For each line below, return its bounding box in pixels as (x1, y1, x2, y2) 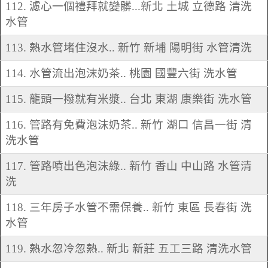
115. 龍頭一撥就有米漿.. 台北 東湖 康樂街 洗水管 (5, 93, 252, 106)
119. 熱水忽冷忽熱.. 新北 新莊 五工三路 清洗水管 (5, 242, 252, 255)
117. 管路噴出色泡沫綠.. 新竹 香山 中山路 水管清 (5, 160, 252, 173)
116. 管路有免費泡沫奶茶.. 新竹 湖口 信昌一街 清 (5, 118, 252, 132)
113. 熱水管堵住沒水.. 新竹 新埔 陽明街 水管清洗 (5, 41, 252, 54)
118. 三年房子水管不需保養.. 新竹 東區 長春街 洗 (5, 201, 252, 214)
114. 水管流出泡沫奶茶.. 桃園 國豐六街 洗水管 (5, 67, 237, 80)
